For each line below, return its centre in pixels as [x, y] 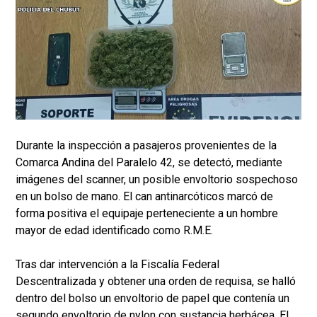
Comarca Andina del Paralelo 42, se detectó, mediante [149, 163]
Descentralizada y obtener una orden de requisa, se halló [156, 282]
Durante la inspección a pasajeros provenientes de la [146, 146]
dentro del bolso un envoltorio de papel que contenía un [152, 299]
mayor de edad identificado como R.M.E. [114, 231]
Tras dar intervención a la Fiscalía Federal [117, 265]
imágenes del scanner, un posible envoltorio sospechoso [157, 180]
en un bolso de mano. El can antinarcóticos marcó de [144, 197]
